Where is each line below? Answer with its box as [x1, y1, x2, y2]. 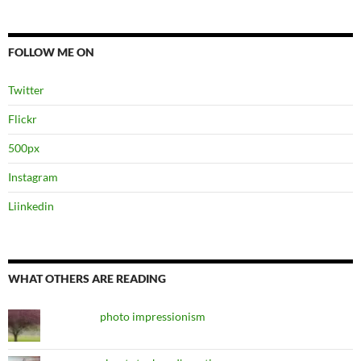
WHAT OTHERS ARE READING [8, 272, 166, 285]
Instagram [8, 170, 58, 184]
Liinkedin [8, 199, 54, 213]
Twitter [8, 83, 44, 97]
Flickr [8, 112, 37, 126]
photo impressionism [99, 309, 205, 323]
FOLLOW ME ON [8, 45, 94, 59]
